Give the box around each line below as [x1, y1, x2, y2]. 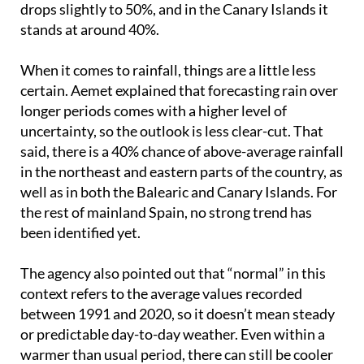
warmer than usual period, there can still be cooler [20, 315, 333, 334]
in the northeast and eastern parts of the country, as [20, 132, 343, 151]
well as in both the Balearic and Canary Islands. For [20, 153, 337, 171]
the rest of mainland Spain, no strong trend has [20, 173, 312, 192]
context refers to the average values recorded [20, 254, 302, 273]
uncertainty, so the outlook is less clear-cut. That [20, 92, 323, 110]
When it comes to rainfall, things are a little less [20, 31, 316, 50]
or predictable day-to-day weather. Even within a [20, 295, 325, 314]
